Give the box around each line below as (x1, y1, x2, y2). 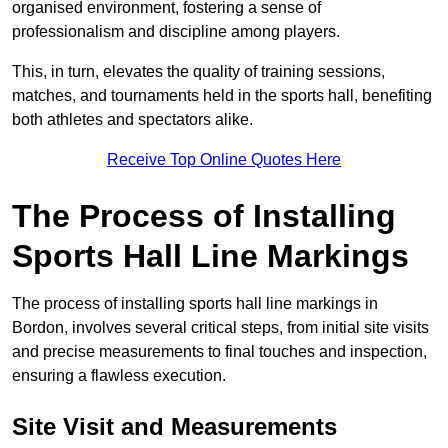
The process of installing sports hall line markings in (12, 294, 378, 312)
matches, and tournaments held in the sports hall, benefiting (12, 86, 432, 104)
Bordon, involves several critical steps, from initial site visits (12, 318, 429, 336)
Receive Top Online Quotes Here (107, 150, 341, 168)
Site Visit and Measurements (12, 412, 337, 440)
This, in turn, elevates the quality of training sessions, (12, 62, 385, 80)
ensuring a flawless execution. (12, 366, 226, 384)
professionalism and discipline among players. (12, 22, 340, 40)
